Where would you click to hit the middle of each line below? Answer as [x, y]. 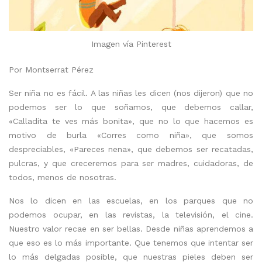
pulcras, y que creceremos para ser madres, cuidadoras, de [131, 163]
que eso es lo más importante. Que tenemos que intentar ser [131, 242]
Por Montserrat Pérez [51, 69]
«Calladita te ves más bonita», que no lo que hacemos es [131, 121]
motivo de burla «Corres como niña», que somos [131, 135]
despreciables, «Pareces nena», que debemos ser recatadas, [131, 149]
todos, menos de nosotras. [63, 177]
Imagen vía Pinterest [131, 44]
